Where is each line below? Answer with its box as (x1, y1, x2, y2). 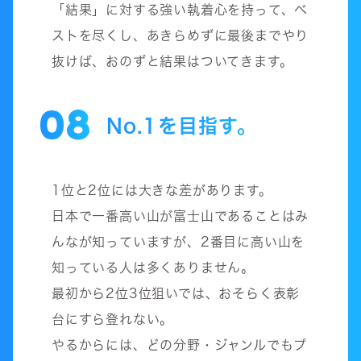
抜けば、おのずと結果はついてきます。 (52, 52, 293, 69)
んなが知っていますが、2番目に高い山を (52, 233, 305, 250)
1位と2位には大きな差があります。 (52, 181, 272, 198)
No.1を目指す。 (106, 112, 258, 139)
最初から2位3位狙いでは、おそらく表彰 (52, 284, 301, 301)
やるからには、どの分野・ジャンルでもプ (52, 336, 308, 353)
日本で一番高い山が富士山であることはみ (52, 207, 309, 224)
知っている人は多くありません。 (52, 259, 255, 276)
